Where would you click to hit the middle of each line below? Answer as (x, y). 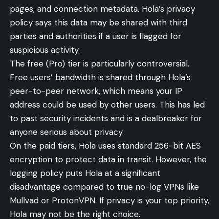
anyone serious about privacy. (67, 132)
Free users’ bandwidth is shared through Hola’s (100, 77)
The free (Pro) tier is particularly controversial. (99, 64)
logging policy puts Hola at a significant (85, 173)
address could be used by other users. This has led (107, 105)
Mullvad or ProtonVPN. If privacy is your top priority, (109, 201)
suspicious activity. (45, 50)
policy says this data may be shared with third (99, 23)
